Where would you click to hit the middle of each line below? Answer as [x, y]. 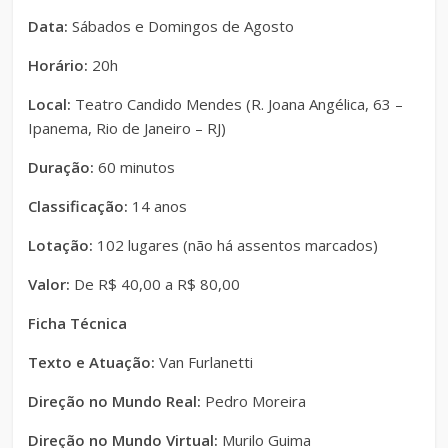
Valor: [49, 284]
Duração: [61, 167]
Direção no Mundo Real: [115, 401]
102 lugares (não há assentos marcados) [236, 245]
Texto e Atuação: [92, 362]
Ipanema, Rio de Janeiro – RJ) [127, 128]
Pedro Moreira [254, 401]
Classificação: [78, 206]
